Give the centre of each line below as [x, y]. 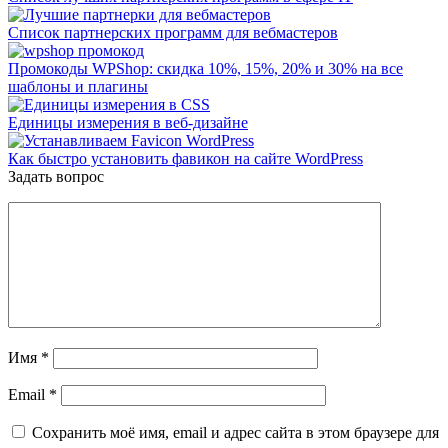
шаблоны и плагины [78, 86]
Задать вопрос [56, 176]
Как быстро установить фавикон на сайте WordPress [185, 158]
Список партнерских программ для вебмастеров [173, 32]
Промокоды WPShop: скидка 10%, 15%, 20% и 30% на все [205, 68]
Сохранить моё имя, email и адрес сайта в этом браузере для [235, 432]
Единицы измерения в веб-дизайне [128, 122]
